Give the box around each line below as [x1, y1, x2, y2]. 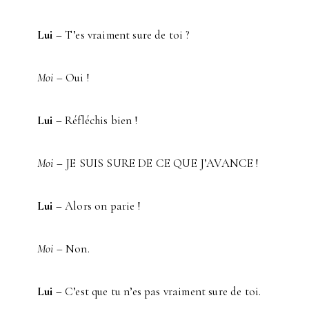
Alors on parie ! [61, 198, 140, 213]
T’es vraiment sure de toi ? [61, 27, 190, 42]
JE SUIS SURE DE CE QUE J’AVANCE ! [62, 155, 259, 170]
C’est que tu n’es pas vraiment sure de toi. [61, 283, 261, 299]
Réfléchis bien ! [61, 112, 137, 128]
